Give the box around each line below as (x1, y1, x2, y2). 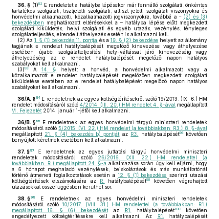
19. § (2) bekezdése (110, 37, 158, 43)
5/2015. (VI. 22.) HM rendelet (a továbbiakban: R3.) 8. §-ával (58, 125, 208, 131)
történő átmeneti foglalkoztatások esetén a (12, 172, 118, 178)
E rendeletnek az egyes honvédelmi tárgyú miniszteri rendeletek (42, 119, 207, 125)
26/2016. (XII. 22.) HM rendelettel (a (98, 154, 207, 160)
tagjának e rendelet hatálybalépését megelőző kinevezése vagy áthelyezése (12, 43, 207, 49)
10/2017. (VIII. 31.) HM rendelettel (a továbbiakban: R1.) (62, 201, 207, 207)
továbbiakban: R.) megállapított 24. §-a (12, 160, 107, 166)
